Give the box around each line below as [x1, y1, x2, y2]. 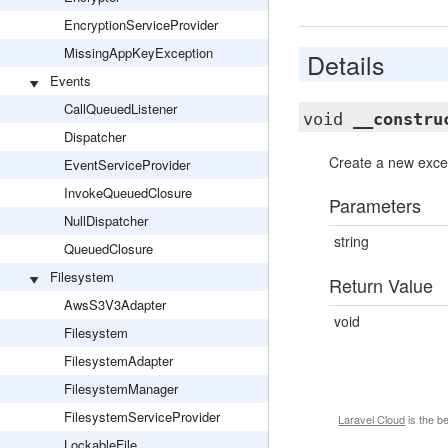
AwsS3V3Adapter [64, 295, 166, 314]
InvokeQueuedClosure [64, 183, 192, 202]
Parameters [328, 192, 421, 218]
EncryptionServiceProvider [64, 15, 218, 34]
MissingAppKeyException [64, 43, 213, 62]
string [333, 231, 369, 251]
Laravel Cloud [338, 411, 406, 427]
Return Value [328, 272, 433, 298]
